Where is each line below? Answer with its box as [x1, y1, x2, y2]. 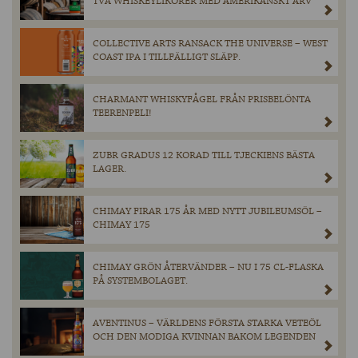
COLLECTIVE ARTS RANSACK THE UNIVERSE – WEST [93, 37, 328, 51]
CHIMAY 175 [93, 218, 150, 233]
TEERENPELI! [93, 106, 152, 121]
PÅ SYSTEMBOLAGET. [93, 274, 188, 288]
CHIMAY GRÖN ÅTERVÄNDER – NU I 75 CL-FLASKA [93, 261, 324, 275]
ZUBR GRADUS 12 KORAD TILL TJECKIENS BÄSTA [93, 149, 315, 163]
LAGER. [93, 162, 126, 177]
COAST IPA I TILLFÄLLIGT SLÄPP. [93, 50, 241, 65]
